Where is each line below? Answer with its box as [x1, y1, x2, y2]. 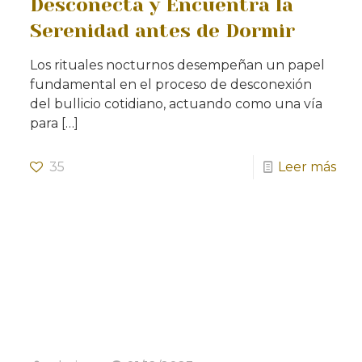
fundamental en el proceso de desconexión [30, 77, 313, 93]
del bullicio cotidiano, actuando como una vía [30, 96, 323, 112]
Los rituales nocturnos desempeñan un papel [30, 57, 326, 74]
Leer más [277, 159, 336, 175]
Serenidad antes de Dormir [30, 19, 296, 43]
